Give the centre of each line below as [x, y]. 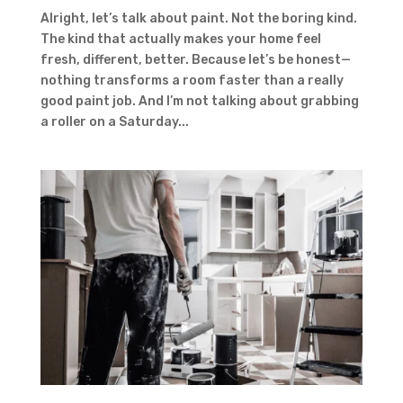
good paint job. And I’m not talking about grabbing [199, 101]
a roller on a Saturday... [114, 121]
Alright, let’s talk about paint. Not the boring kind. [198, 18]
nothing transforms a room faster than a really [192, 80]
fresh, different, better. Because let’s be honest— [195, 59]
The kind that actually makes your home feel [180, 39]
